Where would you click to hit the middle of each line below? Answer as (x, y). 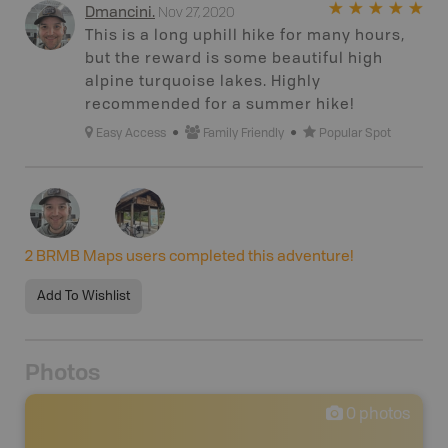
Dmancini (118, 13)
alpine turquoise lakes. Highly (203, 82)
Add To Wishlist (83, 296)
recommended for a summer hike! (220, 105)
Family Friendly (243, 133)
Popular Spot (355, 133)
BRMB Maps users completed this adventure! (193, 257)
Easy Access (131, 133)
